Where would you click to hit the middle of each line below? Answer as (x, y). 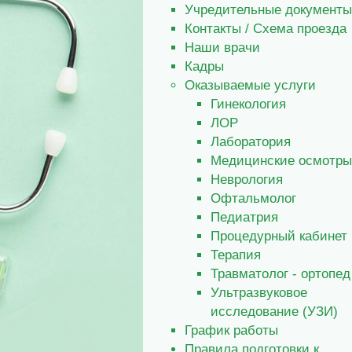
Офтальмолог (253, 198)
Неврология (247, 179)
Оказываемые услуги (250, 84)
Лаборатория (251, 141)
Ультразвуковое (259, 292)
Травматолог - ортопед (280, 273)
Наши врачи (222, 47)
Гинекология (248, 103)
